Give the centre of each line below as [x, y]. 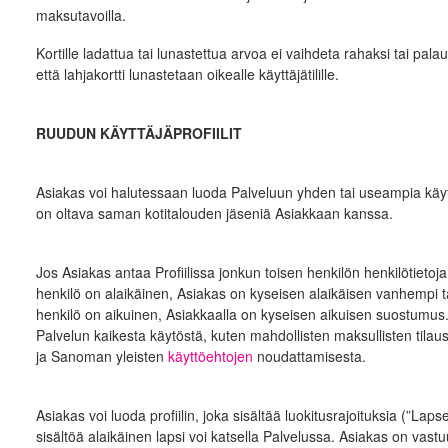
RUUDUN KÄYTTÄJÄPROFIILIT [138, 133]
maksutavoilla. [80, 15]
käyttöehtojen [210, 356]
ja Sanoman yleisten [101, 356]
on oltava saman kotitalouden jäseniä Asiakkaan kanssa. [214, 213]
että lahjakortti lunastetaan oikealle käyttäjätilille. [189, 74]
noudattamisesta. [311, 356]
